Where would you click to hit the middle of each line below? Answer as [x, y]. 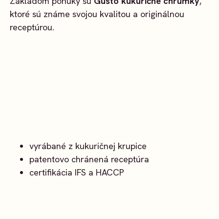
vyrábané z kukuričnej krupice [88, 146]
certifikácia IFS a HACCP [77, 173]
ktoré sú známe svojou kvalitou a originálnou [97, 14]
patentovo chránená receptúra [89, 159]
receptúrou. [32, 27]
